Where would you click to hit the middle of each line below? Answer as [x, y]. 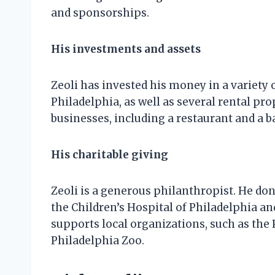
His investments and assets [126, 49]
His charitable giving [110, 155]
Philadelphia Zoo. [98, 241]
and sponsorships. [100, 13]
